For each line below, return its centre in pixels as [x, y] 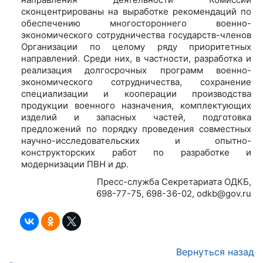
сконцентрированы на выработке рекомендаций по [136, 11]
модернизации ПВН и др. [75, 164]
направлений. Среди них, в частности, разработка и [136, 58]
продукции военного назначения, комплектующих [136, 105]
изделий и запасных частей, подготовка [136, 117]
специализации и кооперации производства [136, 93]
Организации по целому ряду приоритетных [136, 46]
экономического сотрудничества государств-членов [136, 35]
